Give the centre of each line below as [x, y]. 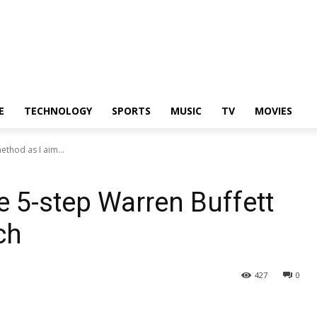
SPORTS [131, 111]
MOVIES [273, 111]
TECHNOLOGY [58, 111]
